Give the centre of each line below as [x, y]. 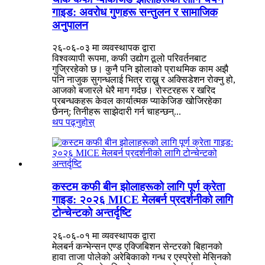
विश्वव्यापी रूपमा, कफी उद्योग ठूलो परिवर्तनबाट [129, 59]
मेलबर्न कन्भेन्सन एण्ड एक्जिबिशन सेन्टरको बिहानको [137, 246]
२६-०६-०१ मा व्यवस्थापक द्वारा [104, 235]
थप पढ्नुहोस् [73, 122]
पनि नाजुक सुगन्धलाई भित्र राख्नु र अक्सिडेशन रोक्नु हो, [144, 80]
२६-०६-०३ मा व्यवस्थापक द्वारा [104, 48]
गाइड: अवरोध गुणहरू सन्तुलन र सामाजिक [135, 12]
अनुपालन [70, 25]
